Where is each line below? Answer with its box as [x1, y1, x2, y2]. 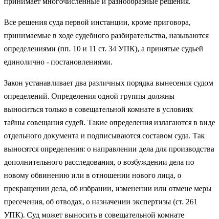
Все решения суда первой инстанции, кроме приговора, [4, 18, 191, 26]
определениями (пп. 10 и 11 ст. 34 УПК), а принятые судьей [4, 44, 203, 53]
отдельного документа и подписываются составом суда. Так [4, 131, 205, 140]
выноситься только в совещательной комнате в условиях [4, 105, 193, 113]
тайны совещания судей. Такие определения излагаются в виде [4, 118, 215, 127]
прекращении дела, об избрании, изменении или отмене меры [4, 184, 212, 193]
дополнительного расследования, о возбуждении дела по [4, 157, 194, 166]
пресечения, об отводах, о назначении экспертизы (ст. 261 [4, 197, 197, 206]
